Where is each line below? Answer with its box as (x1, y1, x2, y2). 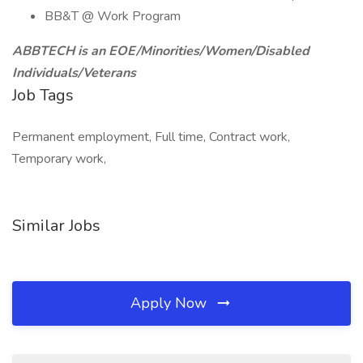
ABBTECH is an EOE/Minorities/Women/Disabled (12, 42, 310, 60)
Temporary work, (12, 150, 106, 168)
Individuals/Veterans (12, 64, 136, 82)
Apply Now (130, 293, 211, 313)
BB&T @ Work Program (45, 7, 181, 25)
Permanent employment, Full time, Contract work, (12, 128, 290, 146)
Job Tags (12, 84, 74, 106)
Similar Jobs (12, 215, 100, 237)
